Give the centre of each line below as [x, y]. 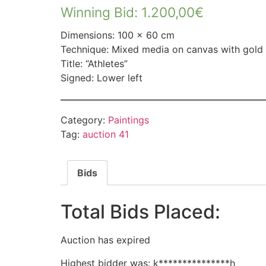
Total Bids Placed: [140, 212]
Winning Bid [97, 12]
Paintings [129, 120]
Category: [84, 120]
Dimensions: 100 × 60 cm [118, 35]
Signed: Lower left [102, 77]
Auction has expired [105, 240]
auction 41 [106, 134]
